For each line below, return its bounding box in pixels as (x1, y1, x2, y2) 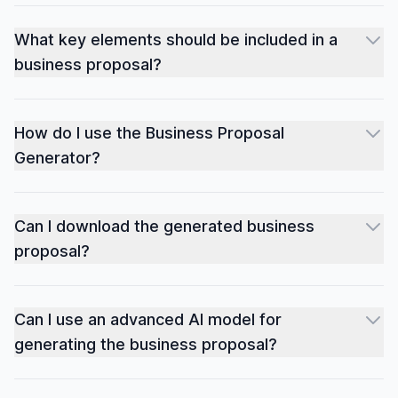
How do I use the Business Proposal (14, 123, 284, 142)
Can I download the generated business (14, 217, 314, 235)
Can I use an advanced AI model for (14, 310, 282, 329)
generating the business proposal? (14, 335, 277, 354)
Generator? (14, 148, 100, 167)
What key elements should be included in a (14, 30, 338, 49)
